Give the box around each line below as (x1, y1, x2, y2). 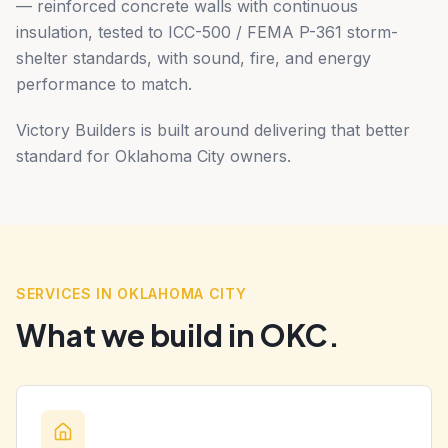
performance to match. (16, 73, 192, 94)
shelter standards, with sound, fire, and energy (16, 47, 371, 68)
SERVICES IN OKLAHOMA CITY (16, 284, 247, 302)
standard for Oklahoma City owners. (16, 145, 291, 166)
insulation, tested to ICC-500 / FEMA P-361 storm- (16, 21, 398, 42)
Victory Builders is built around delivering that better (16, 119, 410, 140)
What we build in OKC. (16, 315, 340, 354)
